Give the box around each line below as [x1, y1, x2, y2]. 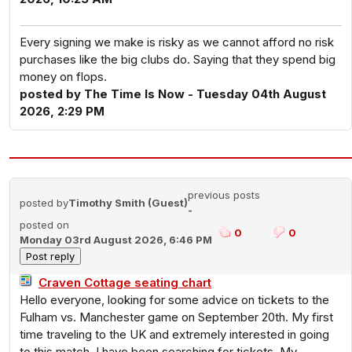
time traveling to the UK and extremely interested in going [20, 327, 329, 342]
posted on [20, 218, 69, 231]
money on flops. [20, 69, 107, 84]
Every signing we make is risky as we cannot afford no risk [20, 35, 334, 49]
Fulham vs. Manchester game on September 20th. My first [20, 310, 333, 324]
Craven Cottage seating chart [38, 275, 211, 290]
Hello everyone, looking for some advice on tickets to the [20, 292, 329, 307]
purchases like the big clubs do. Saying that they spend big [20, 52, 335, 67]
